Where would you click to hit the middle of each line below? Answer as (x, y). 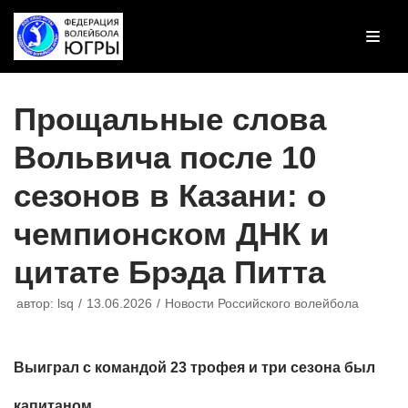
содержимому (65, 68)
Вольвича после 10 (165, 157)
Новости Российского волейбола (262, 303)
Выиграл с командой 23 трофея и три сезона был (194, 367)
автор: (37, 303)
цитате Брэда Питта (169, 271)
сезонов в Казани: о (170, 195)
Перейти (47, 20)
